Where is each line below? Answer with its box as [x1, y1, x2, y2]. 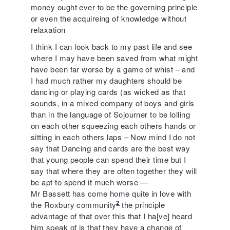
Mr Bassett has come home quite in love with [31, 188, 191, 199]
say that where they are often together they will [31, 165, 197, 177]
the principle [119, 199, 165, 210]
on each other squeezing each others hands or [31, 120, 196, 131]
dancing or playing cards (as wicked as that [31, 86, 186, 98]
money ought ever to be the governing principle [31, 1, 198, 12]
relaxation [31, 24, 66, 35]
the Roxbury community [31, 199, 117, 210]
